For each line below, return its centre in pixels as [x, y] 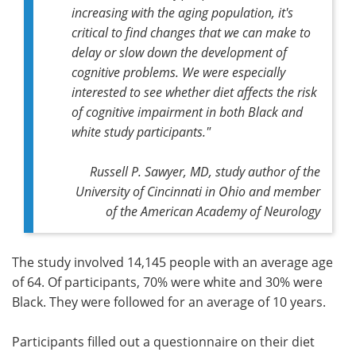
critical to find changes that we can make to [191, 32]
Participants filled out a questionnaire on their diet [163, 341]
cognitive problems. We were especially [178, 72]
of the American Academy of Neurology [213, 211]
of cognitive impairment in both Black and [187, 111]
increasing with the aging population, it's [182, 12]
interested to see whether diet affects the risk [194, 91]
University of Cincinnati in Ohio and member [198, 191]
